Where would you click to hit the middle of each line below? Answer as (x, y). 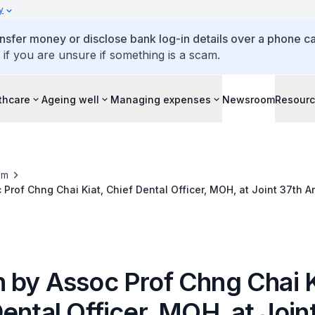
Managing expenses (161, 99)
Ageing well (70, 99)
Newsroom (249, 99)
